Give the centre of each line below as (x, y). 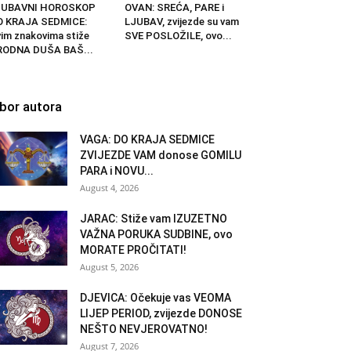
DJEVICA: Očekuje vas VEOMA (156, 297)
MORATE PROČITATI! (133, 250)
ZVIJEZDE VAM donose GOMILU (161, 155)
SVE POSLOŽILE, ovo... (178, 35)
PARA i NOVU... (117, 170)
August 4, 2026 (109, 187)
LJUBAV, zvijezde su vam (181, 21)
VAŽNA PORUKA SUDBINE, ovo (156, 234)
